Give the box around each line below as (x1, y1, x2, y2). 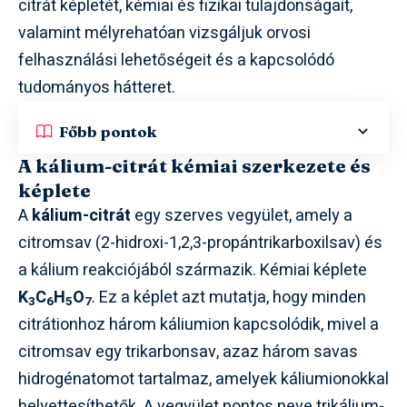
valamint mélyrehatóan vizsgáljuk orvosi (18, 21, 311, 45)
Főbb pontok (59, 121, 156, 141)
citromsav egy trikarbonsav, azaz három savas (18, 340, 358, 364)
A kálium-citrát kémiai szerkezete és (18, 154, 371, 177)
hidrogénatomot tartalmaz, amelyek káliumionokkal (18, 367, 389, 392)
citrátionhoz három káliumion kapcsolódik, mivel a (18, 313, 379, 337)
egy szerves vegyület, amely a (131, 203, 352, 228)
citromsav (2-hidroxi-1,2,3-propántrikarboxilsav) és (18, 231, 382, 255)
